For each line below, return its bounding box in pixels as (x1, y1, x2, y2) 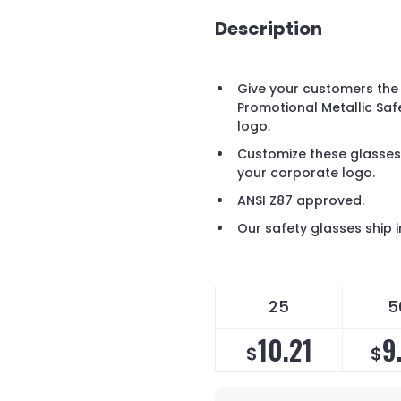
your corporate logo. (237, 164, 375, 183)
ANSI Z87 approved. (237, 192, 364, 210)
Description (215, 15, 322, 41)
